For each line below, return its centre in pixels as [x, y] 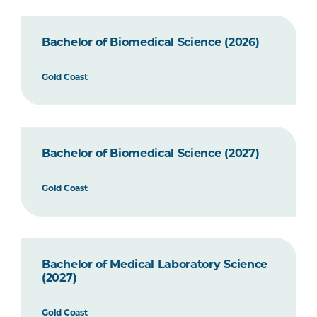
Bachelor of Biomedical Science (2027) [151, 154]
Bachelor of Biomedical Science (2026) [151, 43]
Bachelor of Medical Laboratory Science [155, 265]
